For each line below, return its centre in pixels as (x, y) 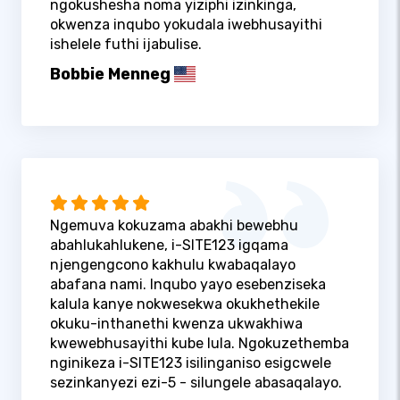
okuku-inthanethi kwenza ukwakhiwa (176, 324)
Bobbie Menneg (110, 74)
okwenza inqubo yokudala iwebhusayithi (186, 24)
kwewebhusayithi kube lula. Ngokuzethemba (200, 344)
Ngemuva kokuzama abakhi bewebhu (174, 226)
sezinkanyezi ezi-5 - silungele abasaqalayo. (196, 383)
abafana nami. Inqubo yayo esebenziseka (188, 285)
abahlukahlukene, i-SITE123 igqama (169, 246)
